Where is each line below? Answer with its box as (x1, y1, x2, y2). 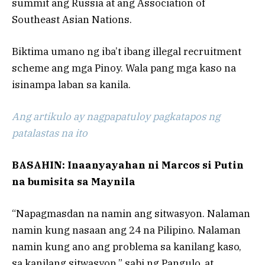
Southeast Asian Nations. (12, 12, 132, 26)
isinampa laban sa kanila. (12, 77, 131, 91)
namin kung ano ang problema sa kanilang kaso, (12, 240, 241, 254)
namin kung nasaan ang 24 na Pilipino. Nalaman (12, 224, 241, 237)
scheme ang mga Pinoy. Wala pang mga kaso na (12, 61, 236, 75)
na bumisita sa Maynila (12, 175, 135, 189)
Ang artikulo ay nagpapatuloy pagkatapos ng (12, 109, 220, 123)
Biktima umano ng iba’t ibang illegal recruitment (12, 44, 241, 58)
